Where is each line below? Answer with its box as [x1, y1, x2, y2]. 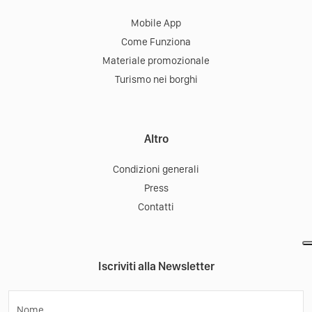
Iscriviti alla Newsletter [97, 259, 214, 274]
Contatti [138, 201, 174, 214]
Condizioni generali [113, 163, 199, 176]
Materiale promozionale [102, 54, 210, 68]
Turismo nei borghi [114, 73, 198, 86]
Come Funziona [121, 36, 191, 49]
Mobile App [131, 17, 181, 30]
